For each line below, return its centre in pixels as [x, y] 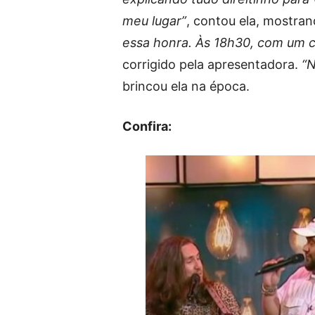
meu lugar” [154, 21]
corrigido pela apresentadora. [212, 65]
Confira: [147, 127]
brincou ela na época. [186, 86]
